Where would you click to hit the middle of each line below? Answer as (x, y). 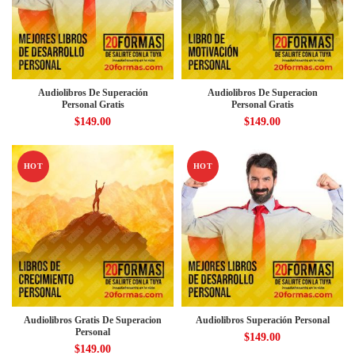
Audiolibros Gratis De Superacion (93, 320)
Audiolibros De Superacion (262, 93)
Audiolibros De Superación (93, 93)
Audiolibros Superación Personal (262, 320)
